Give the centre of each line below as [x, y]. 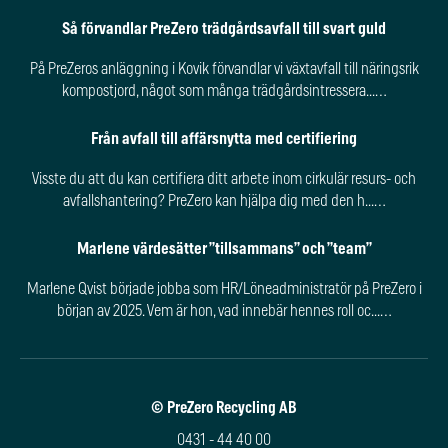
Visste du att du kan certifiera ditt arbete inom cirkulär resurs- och [224, 178]
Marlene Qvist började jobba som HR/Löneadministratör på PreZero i [224, 288]
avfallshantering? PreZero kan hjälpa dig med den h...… [224, 200]
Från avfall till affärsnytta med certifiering [224, 138]
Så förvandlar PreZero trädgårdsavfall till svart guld [224, 28]
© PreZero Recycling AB [224, 407]
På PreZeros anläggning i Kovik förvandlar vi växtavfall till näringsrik [224, 68]
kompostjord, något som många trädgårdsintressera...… [224, 90]
